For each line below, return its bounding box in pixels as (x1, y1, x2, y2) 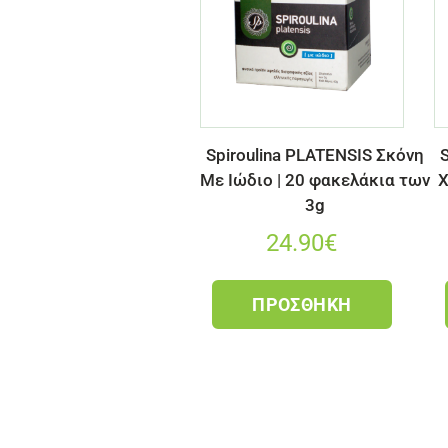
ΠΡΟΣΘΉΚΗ (252, 294, 352, 315)
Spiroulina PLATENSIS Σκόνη (206, 144, 424, 165)
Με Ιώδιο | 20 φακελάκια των (200, 169, 430, 190)
